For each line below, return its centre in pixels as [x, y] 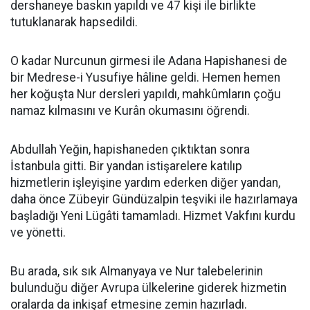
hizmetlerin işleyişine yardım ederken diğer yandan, [145, 183]
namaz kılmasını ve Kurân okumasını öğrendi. [130, 111]
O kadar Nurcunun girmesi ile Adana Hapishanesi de [149, 61]
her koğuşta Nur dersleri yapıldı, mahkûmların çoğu [146, 94]
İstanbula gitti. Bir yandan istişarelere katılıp [126, 166]
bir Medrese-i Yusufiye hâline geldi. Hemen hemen [145, 77]
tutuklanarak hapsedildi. [74, 22]
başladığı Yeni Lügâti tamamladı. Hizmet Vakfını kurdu [153, 216]
